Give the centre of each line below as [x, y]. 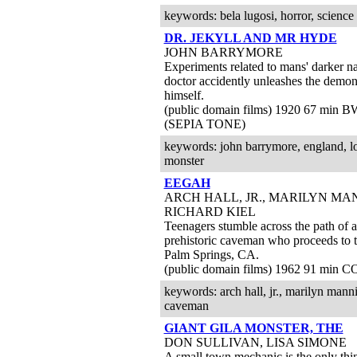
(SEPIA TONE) [204, 124]
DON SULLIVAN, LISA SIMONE [255, 342]
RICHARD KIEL [210, 212]
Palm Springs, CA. [211, 255]
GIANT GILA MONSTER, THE [253, 328]
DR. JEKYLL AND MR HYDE [250, 38]
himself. [184, 95]
